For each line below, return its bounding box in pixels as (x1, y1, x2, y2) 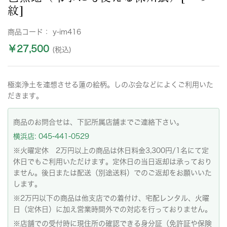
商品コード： (8, 28, 53, 35)
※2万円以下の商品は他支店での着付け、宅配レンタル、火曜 (13, 195, 209, 202)
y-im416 (53, 28, 81, 35)
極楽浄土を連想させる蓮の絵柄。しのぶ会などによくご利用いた (8, 81, 213, 88)
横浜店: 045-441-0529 (13, 133, 89, 140)
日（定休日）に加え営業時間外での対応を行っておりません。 (13, 206, 212, 213)
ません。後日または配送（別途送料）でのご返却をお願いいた (13, 169, 212, 176)
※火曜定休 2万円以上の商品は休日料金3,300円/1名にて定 (13, 147, 209, 154)
